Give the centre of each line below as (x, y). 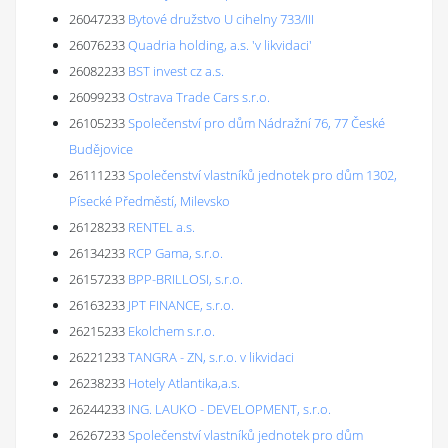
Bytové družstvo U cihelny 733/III (221, 19)
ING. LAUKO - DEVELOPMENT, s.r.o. (229, 409)
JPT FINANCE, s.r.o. (181, 305)
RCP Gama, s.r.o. (175, 253)
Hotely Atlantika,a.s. (184, 383)
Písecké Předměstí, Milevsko (149, 201)
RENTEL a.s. (161, 227)
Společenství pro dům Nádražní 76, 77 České (256, 123)
